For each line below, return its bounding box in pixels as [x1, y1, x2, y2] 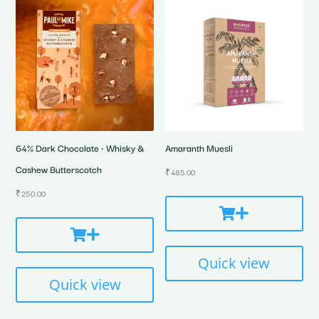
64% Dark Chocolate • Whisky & [16, 140, 145, 155]
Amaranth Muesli [165, 140, 234, 155]
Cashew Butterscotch [16, 161, 103, 176]
